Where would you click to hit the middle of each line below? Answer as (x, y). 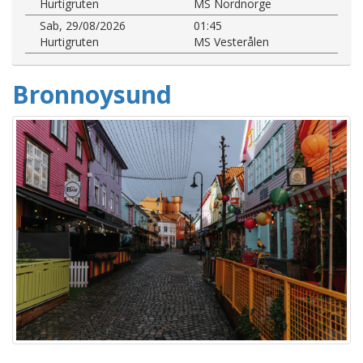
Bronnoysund (92, 94)
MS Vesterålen (231, 41)
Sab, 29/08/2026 (83, 25)
